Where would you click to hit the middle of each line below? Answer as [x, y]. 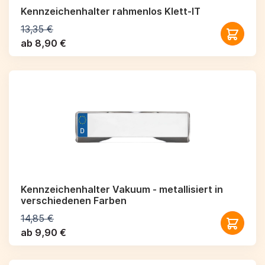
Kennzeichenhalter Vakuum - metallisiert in [122, 189]
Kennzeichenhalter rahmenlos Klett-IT [111, 11]
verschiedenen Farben [74, 201]
